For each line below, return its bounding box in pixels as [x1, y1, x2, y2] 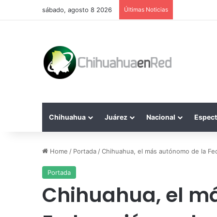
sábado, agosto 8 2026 [42, 6, 112, 14]
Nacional [146, 113, 175, 121]
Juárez [105, 113, 127, 121]
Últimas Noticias [124, 6, 168, 13]
